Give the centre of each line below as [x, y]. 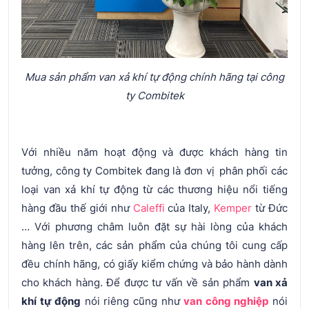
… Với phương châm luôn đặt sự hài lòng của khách [154, 226]
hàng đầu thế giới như [77, 208]
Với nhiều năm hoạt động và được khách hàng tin [154, 152]
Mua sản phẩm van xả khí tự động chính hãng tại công [154, 77]
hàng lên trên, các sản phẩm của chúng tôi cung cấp [154, 245]
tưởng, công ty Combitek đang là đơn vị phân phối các [154, 170]
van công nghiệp [226, 301]
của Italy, [189, 208]
